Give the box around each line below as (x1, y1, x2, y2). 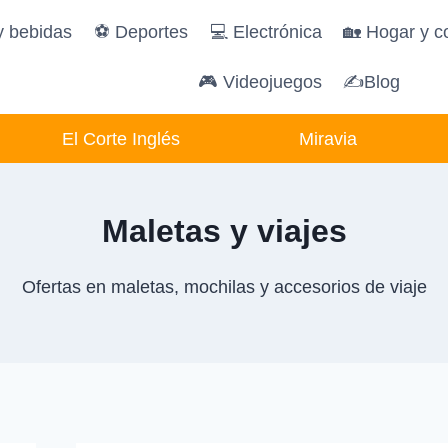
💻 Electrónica (209, 22, 322, 43)
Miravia (298, 128, 357, 149)
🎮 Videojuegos (197, 71, 322, 92)
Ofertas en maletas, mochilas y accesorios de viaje (21, 277, 427, 298)
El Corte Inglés (61, 128, 180, 149)
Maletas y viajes (101, 213, 347, 250)
